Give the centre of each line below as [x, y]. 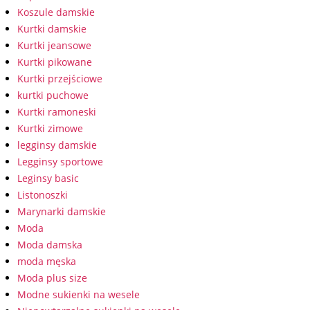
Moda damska [50, 245]
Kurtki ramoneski [57, 112]
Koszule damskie [56, 12]
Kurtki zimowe [50, 128]
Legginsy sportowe [60, 162]
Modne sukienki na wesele [79, 294]
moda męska [47, 261]
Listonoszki [43, 195]
